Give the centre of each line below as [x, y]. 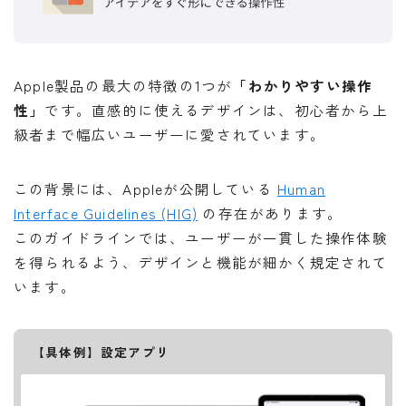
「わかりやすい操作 [303, 86]
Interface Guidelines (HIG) [106, 213]
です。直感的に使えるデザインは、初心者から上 [216, 110]
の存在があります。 [271, 213]
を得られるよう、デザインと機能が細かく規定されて [201, 262]
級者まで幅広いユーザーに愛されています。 [169, 135]
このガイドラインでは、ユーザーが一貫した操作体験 [201, 238]
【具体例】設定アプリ [101, 352]
